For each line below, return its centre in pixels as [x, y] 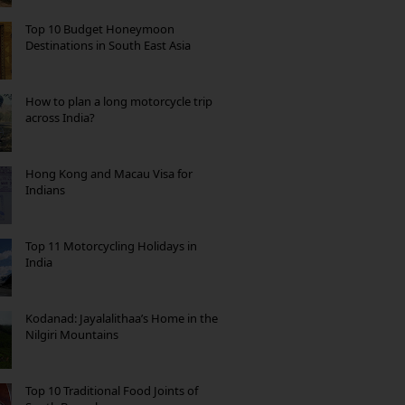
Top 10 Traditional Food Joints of [112, 390]
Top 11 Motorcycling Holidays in [111, 245]
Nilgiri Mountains [72, 334]
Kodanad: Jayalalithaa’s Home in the [122, 318]
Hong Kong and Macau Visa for [109, 173]
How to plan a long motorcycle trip [119, 101]
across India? [60, 117]
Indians [45, 189]
